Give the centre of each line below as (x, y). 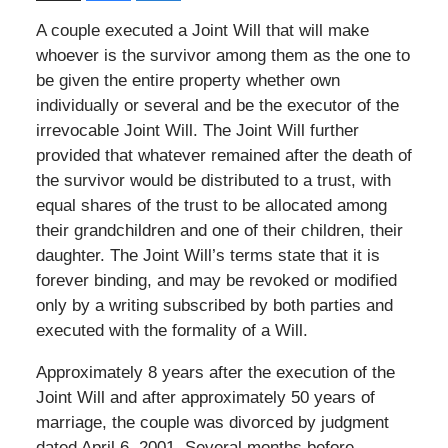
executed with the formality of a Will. (171, 330)
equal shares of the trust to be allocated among (211, 205)
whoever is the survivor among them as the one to (222, 55)
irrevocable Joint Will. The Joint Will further (197, 130)
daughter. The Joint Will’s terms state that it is (207, 255)
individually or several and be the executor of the (217, 105)
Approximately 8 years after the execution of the (215, 372)
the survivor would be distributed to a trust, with (213, 180)
